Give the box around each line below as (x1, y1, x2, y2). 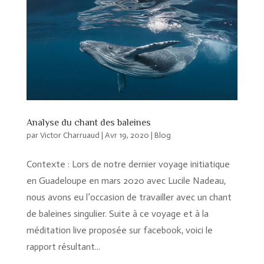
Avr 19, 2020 (104, 130, 149, 141)
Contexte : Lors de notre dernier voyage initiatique (26, 159, 230, 170)
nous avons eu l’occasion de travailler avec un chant (26, 192, 232, 203)
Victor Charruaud (39, 130, 100, 141)
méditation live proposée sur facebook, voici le (26, 225, 213, 236)
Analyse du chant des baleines (26, 117, 151, 128)
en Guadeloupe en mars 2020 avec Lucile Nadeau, (26, 175, 226, 187)
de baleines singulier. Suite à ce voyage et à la (26, 208, 209, 220)
